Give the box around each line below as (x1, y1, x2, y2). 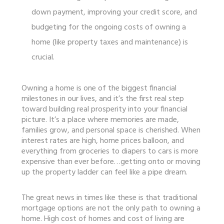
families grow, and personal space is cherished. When (21, 123, 200, 137)
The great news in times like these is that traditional (21, 191, 197, 204)
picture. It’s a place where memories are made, (21, 113, 179, 126)
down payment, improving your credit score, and (31, 5, 197, 19)
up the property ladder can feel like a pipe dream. (21, 165, 187, 179)
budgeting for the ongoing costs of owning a (31, 20, 186, 34)
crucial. (31, 50, 54, 64)
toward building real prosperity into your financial (21, 102, 187, 116)
